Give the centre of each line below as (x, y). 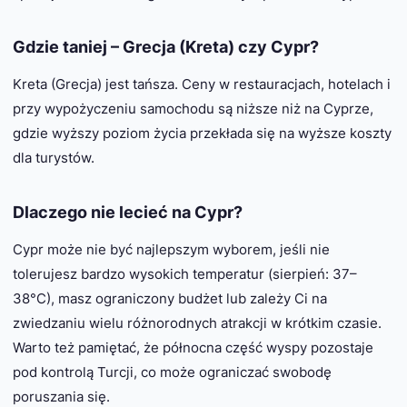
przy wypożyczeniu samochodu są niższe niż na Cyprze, (193, 109)
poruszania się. (61, 396)
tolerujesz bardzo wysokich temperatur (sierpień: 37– (185, 273)
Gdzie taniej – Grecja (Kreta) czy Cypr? (166, 47)
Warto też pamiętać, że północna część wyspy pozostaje (193, 347)
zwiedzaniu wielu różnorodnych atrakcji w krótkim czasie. (197, 323)
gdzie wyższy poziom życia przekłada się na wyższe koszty (202, 134)
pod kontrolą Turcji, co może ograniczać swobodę (172, 372)
